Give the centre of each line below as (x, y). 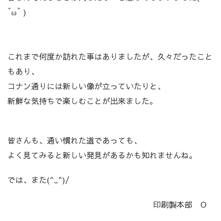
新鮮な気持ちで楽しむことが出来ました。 (82, 100)
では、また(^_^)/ (38, 179)
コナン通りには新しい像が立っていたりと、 (86, 86)
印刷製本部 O (107, 204)
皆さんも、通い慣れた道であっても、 (74, 140)
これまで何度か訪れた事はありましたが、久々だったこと (110, 56)
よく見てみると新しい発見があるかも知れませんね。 (102, 155)
